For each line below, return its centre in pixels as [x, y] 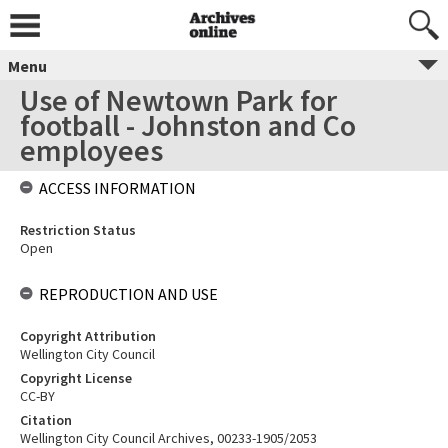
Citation [46, 420]
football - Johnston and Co [188, 125]
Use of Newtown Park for [178, 100]
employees [91, 150]
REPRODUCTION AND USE [128, 294]
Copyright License [76, 378]
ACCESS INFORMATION [117, 188]
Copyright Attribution [88, 336]
